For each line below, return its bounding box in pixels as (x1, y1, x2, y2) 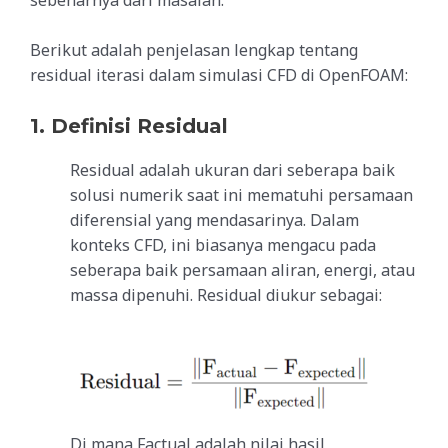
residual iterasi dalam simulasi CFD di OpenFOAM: (30, 64, 408, 87)
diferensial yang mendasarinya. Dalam (70, 209, 359, 232)
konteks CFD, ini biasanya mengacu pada (70, 234, 376, 257)
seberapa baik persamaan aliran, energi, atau (70, 259, 415, 282)
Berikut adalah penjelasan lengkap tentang (30, 39, 358, 62)
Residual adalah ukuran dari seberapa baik (70, 159, 395, 182)
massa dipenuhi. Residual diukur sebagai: (70, 284, 382, 307)
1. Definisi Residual (30, 114, 228, 139)
